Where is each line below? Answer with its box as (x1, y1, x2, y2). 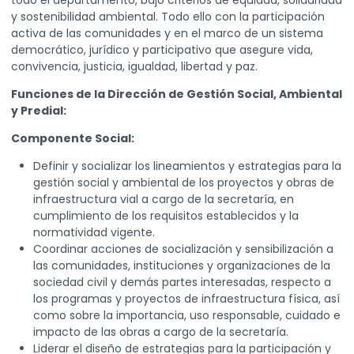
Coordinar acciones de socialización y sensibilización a (33, 241, 333, 258)
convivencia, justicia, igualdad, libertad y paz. (11, 58, 258, 75)
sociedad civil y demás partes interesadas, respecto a (33, 274, 331, 291)
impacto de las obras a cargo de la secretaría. (33, 324, 288, 341)
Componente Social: (11, 130, 134, 147)
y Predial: (11, 103, 66, 119)
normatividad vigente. (33, 224, 155, 241)
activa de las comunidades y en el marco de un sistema (11, 25, 323, 42)
